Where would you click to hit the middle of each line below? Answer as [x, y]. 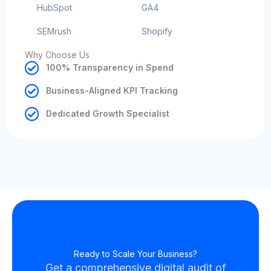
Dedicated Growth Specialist [108, 114]
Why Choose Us [57, 54]
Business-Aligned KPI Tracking [112, 91]
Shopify [157, 31]
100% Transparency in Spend [110, 68]
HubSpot [54, 7]
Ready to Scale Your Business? [135, 253]
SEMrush [54, 31]
